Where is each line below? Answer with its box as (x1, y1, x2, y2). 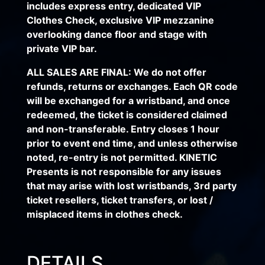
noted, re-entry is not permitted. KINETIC (26, 151, 217, 163)
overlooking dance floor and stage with (26, 28, 207, 40)
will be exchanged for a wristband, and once (26, 94, 230, 106)
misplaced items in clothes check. (26, 208, 183, 220)
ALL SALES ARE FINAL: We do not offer (26, 66, 206, 78)
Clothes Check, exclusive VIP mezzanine (26, 14, 214, 26)
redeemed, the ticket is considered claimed (26, 108, 227, 121)
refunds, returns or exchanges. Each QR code (26, 80, 238, 92)
